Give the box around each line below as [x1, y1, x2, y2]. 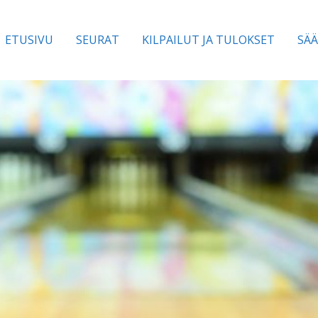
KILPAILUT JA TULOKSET [142, 32, 275, 48]
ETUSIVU [5, 32, 53, 48]
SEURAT [76, 32, 119, 48]
